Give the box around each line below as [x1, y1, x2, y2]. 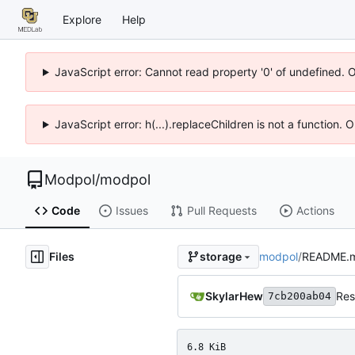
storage [199, 250, 242, 264]
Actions [296, 204, 334, 218]
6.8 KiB [187, 341, 226, 353]
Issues [115, 204, 148, 218]
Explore [63, 12, 101, 26]
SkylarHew [205, 288, 263, 303]
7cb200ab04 [268, 289, 331, 302]
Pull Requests [186, 204, 257, 218]
